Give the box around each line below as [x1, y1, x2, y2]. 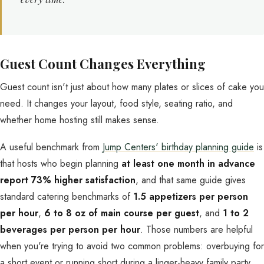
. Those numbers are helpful [140, 223, 253, 236]
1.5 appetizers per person [133, 190, 248, 203]
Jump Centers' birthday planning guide [103, 140, 254, 154]
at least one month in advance [121, 157, 255, 170]
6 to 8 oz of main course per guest [44, 206, 199, 220]
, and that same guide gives [136, 173, 246, 187]
